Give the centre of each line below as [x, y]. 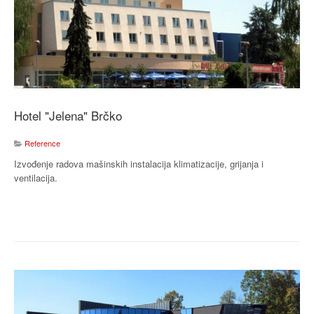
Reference [42, 143]
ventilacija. [36, 177]
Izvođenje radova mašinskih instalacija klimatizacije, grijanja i [139, 163]
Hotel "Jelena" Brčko [68, 115]
